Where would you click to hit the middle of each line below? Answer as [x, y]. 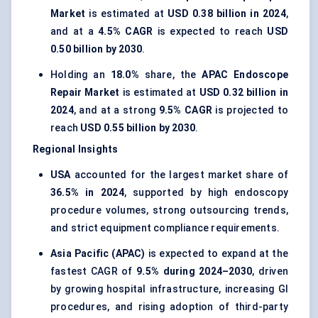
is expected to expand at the [216, 254]
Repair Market [85, 93]
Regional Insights [76, 149]
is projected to [250, 110]
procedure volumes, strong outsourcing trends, [169, 210]
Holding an [81, 75]
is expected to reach [210, 32]
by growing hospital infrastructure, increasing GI [169, 289]
